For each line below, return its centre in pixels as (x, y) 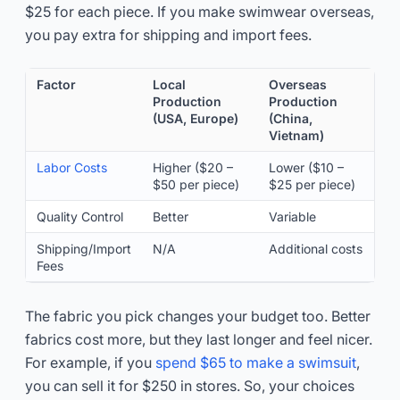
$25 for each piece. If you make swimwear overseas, (200, 11)
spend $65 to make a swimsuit (256, 362)
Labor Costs (72, 167)
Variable (292, 216)
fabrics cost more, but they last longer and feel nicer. (199, 339)
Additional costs (316, 248)
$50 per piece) (196, 184)
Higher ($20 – (193, 167)
